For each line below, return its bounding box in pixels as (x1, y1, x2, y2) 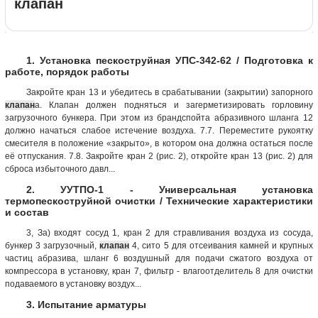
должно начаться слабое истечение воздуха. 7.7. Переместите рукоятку (5, 125, 313, 136)
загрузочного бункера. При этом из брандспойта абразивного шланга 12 (5, 112, 313, 123)
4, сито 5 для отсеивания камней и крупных (129, 240, 314, 251)
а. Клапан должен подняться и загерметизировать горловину (35, 99, 313, 110)
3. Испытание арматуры (26, 298, 146, 310)
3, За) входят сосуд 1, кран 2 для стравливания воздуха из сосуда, (26, 227, 313, 238)
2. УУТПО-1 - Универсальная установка (26, 183, 313, 195)
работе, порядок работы (5, 65, 129, 77)
